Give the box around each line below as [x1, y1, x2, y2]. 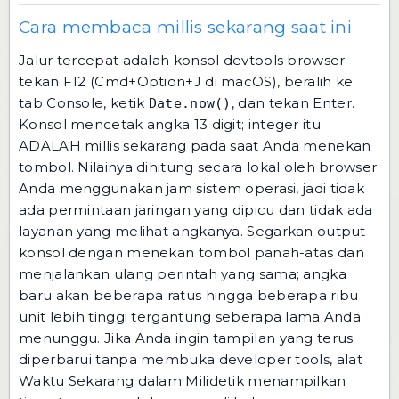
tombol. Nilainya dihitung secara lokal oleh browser [19, 159, 378, 175]
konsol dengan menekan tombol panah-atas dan [19, 244, 364, 261]
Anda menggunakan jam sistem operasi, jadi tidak [19, 180, 365, 197]
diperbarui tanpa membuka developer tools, [19, 351, 337, 368]
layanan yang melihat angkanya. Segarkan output [19, 223, 366, 240]
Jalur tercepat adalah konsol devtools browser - [19, 52, 355, 69]
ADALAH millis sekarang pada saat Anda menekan [19, 137, 371, 154]
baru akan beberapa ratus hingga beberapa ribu [19, 287, 359, 304]
